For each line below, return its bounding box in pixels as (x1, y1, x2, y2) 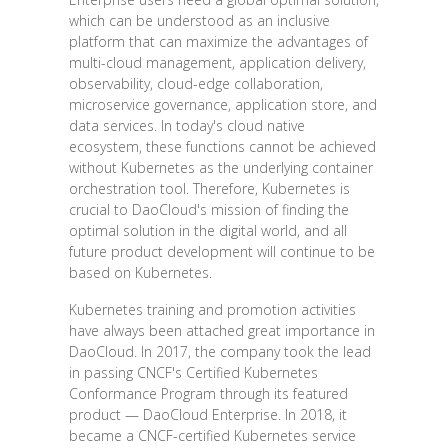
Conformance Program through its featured (68, 383, 348, 403)
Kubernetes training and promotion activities (68, 299, 356, 319)
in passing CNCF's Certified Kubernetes (68, 362, 318, 382)
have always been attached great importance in (68, 320, 375, 340)
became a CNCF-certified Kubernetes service (68, 425, 356, 445)
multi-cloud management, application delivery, (68, 52, 366, 72)
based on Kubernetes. (68, 262, 212, 282)
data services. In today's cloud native (68, 115, 305, 135)
